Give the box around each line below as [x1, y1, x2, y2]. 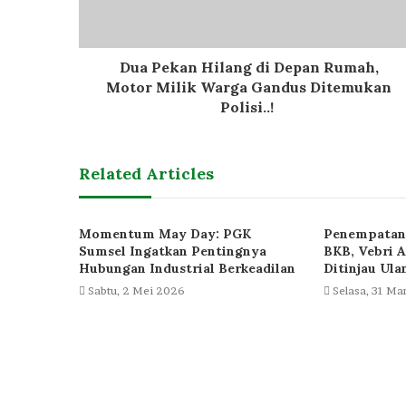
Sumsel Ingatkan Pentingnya [79, 243, 266, 260]
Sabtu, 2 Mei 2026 [88, 284, 185, 298]
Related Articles [79, 163, 214, 185]
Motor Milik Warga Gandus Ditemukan [106, 78, 391, 97]
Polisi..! [220, 98, 277, 117]
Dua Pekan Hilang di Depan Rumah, [119, 58, 379, 77]
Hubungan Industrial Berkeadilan [79, 260, 295, 277]
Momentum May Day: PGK [79, 226, 251, 243]
